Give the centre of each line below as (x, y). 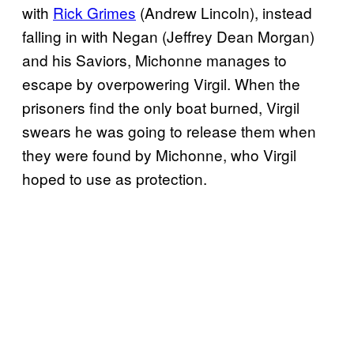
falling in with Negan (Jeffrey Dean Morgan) (168, 36)
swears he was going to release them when (169, 130)
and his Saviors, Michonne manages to (154, 59)
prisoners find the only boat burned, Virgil (161, 107)
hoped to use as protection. (115, 178)
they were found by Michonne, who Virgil (159, 154)
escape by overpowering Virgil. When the (161, 83)
